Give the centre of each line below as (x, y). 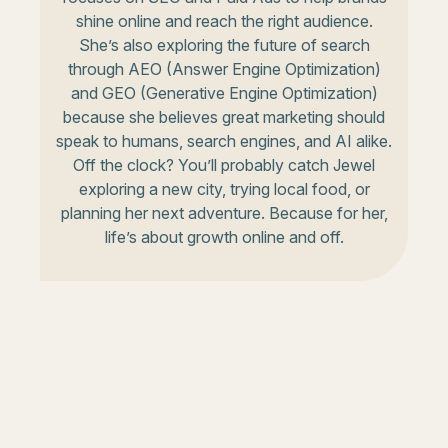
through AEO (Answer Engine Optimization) (224, 68)
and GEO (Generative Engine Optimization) (224, 92)
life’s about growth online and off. (224, 236)
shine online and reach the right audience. (224, 20)
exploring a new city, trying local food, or (224, 188)
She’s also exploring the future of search (224, 44)
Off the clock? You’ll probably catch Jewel (224, 164)
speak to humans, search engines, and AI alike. (224, 140)
